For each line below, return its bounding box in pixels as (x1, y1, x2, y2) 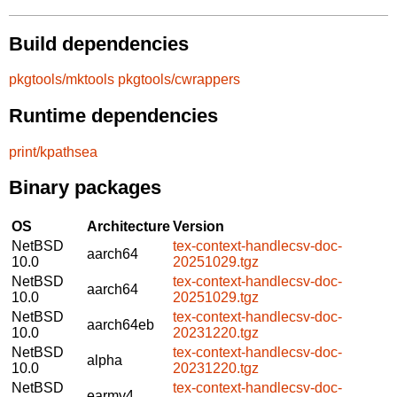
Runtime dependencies (9, 104, 218, 127)
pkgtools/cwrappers (118, 72, 240, 88)
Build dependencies (9, 32, 189, 55)
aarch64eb (87, 316, 154, 332)
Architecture (87, 218, 170, 234)
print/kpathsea (9, 144, 97, 160)
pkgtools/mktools (9, 72, 114, 88)
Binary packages (9, 176, 161, 199)
